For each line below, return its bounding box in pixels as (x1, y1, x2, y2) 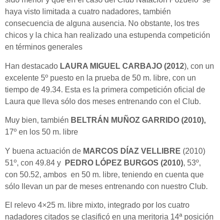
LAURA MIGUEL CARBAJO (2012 (60, 61, 184, 70)
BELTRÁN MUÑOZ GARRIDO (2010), (71, 116, 206, 125)
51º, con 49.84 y (5, 158, 65, 167)
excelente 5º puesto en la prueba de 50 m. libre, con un (5, 73, 196, 82)
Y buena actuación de (5, 146, 83, 155)
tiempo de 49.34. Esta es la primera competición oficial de (5, 85, 205, 94)
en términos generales (5, 43, 82, 52)
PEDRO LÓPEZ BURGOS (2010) (65, 158, 183, 167)
